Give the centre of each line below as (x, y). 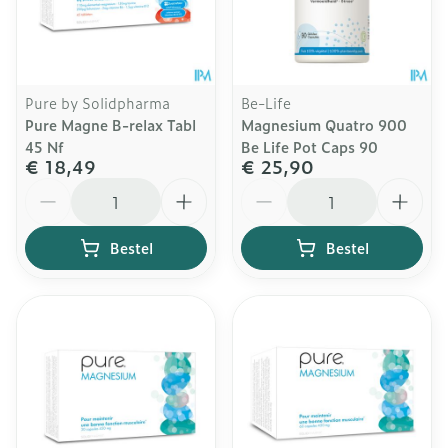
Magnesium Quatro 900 (324, 124)
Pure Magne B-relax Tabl (110, 124)
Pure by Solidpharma (97, 102)
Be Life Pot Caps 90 (309, 146)
